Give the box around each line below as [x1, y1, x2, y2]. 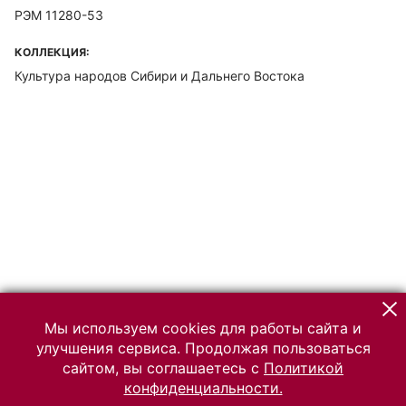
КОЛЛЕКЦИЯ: [14, 45, 90, 59]
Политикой [264, 359, 343, 377]
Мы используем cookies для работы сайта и [44, 319, 362, 337]
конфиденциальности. [123, 379, 283, 397]
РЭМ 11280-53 [14, 7, 103, 23]
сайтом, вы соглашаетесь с [63, 359, 264, 377]
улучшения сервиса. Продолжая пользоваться [35, 339, 371, 357]
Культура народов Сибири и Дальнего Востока [14, 68, 304, 83]
